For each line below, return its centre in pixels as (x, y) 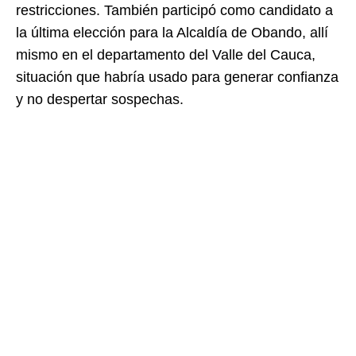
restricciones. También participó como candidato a (174, 11)
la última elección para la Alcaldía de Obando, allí (172, 33)
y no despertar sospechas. (100, 100)
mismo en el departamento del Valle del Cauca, (166, 55)
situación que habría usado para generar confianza (177, 77)
